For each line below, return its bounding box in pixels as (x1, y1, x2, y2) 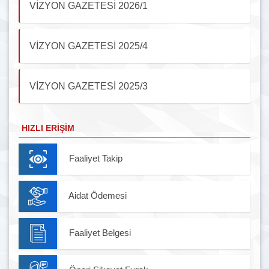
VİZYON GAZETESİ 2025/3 (29, 80, 148, 91)
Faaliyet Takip (69, 153, 122, 164)
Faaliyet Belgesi (69, 228, 131, 238)
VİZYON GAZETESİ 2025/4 (29, 40, 148, 51)
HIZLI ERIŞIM (22, 123, 75, 133)
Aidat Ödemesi (68, 190, 127, 201)
